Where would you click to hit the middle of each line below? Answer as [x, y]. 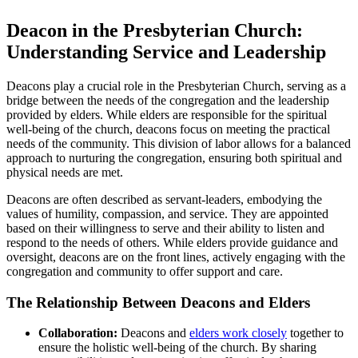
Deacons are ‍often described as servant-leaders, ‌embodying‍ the [164, 199]
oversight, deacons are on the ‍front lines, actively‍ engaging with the [176, 257]
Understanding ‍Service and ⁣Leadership [166, 52]
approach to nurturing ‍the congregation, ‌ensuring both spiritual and [174, 157]
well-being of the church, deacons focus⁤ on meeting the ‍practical [168, 129]
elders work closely [238, 333]
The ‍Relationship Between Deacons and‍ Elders [158, 302]
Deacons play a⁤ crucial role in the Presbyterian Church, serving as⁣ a [176, 86]
